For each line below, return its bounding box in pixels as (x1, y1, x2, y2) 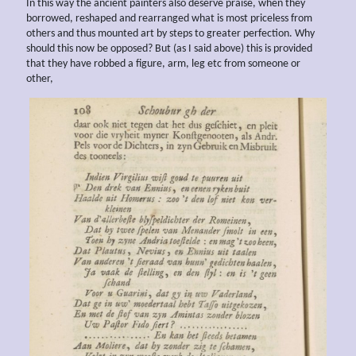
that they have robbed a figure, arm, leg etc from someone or (26, 58, 300, 71)
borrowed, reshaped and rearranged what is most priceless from (26, 13, 312, 25)
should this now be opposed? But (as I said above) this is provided (26, 43, 312, 56)
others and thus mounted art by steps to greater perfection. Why (26, 28, 315, 41)
